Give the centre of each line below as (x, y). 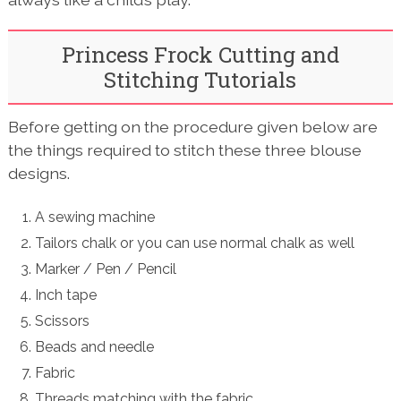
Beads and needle (95, 346)
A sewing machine (95, 217)
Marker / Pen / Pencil (106, 269)
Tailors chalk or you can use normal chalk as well (195, 243)
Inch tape (66, 294)
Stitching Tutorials (200, 79)
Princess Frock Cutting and (200, 54)
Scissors (63, 320)
